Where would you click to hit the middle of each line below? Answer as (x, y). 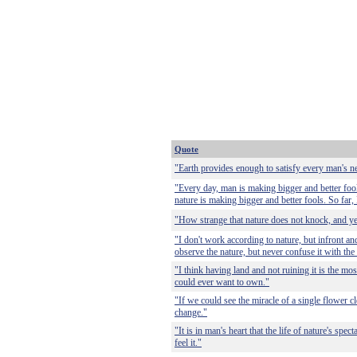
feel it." (188, 343)
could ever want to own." (222, 282)
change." (191, 312)
